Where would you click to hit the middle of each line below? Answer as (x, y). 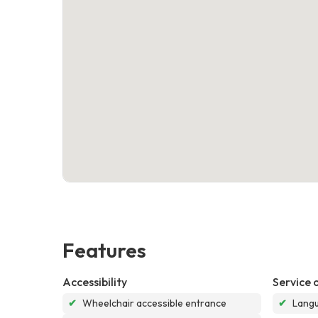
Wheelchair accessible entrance (154, 303)
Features (104, 250)
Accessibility (95, 281)
